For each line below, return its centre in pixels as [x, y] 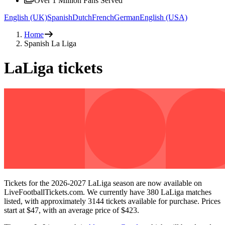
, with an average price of [80, 210]
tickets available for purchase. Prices [162, 201]
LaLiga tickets [53, 68]
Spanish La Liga [50, 43]
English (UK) [26, 17]
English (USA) [163, 17]
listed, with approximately [46, 201]
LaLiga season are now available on [144, 183]
